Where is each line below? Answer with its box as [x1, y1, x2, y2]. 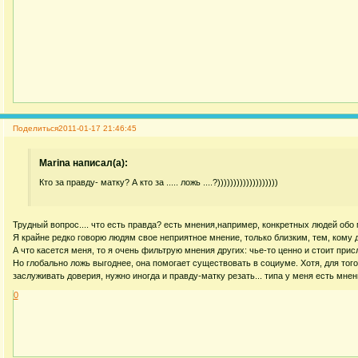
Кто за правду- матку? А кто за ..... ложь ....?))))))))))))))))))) [39, 177, 279, 187]
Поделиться [12, 124, 58, 133]
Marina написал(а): [39, 157, 129, 169]
